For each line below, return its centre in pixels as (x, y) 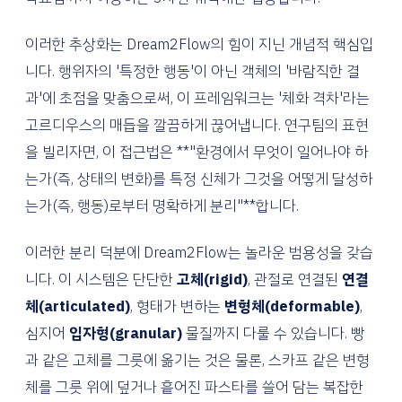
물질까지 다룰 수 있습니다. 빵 (273, 333)
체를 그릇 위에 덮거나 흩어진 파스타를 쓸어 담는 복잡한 (194, 387)
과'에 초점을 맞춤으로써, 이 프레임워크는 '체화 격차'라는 (197, 98)
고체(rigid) (212, 279)
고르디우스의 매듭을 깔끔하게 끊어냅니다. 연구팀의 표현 (197, 125)
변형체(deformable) (292, 306)
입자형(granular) (126, 333)
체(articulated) (78, 306)
